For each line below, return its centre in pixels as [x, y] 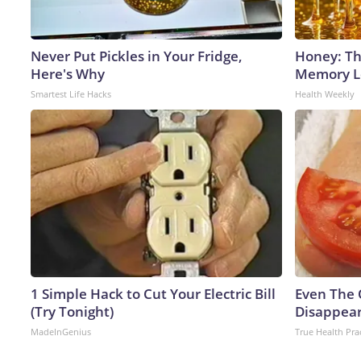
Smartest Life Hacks [71, 93]
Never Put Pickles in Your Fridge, [137, 56]
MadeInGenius [61, 331]
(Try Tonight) [72, 311]
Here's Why [68, 73]
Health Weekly [325, 93]
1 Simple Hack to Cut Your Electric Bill [153, 293]
